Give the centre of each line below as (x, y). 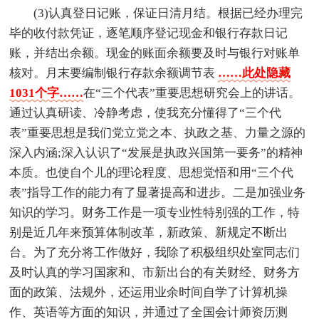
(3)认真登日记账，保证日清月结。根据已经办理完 (168, 14)
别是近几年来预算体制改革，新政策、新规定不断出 (149, 233)
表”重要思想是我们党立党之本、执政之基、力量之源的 (158, 133)
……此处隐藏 (255, 73)
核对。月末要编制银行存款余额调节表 (114, 73)
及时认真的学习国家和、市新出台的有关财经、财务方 (155, 273)
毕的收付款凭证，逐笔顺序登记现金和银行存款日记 (149, 33)
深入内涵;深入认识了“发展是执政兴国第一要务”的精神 (156, 153)
